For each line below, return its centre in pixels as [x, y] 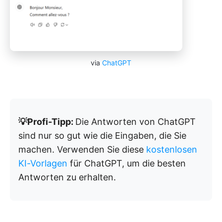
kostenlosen [172, 150]
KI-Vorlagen [43, 164]
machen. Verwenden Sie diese [82, 150]
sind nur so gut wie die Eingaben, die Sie [102, 136]
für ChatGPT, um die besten [127, 164]
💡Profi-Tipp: [47, 122]
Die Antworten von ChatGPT [136, 122]
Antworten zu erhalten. [67, 177]
